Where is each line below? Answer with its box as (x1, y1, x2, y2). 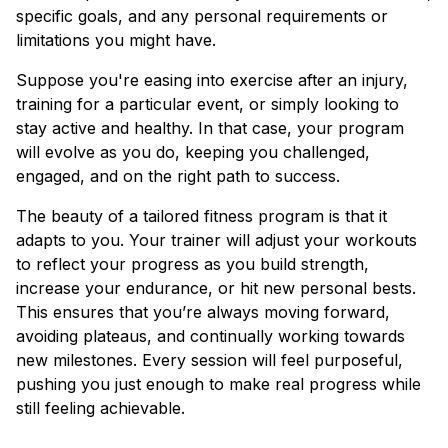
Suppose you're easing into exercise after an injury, (16, 70, 408, 90)
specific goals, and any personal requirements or (16, 6, 388, 26)
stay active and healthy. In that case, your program (16, 118, 404, 138)
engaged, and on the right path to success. (16, 166, 340, 186)
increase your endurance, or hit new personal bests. (16, 278, 416, 298)
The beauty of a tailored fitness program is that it (16, 206, 387, 226)
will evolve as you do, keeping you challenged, (16, 142, 370, 162)
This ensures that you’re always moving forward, (16, 302, 390, 322)
